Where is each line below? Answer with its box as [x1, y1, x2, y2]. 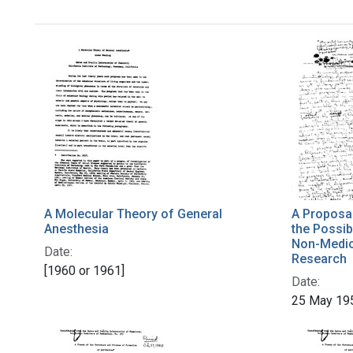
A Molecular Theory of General [44, 206, 222, 222]
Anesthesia [44, 221, 109, 237]
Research [292, 251, 347, 267]
